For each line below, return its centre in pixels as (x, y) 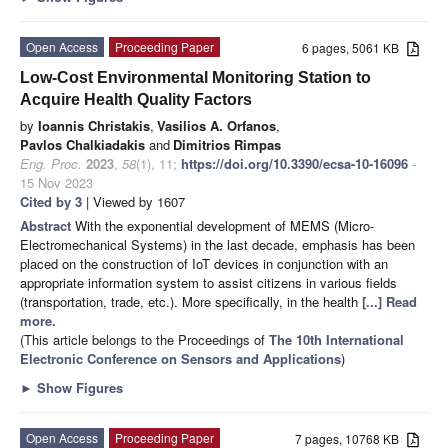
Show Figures (78, 387)
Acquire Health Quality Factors (136, 99)
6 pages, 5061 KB (355, 47)
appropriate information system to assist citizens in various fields (208, 282)
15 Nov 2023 (56, 182)
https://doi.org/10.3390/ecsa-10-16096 (294, 163)
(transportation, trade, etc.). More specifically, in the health (191, 301)
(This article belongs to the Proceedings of (144, 339)
